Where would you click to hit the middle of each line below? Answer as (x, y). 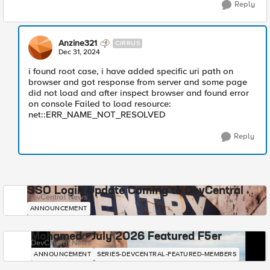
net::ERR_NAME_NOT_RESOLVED (97, 115)
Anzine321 (78, 43)
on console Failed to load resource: (100, 104)
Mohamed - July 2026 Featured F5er (126, 237)
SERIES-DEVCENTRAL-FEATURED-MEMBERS (167, 254)
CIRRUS (127, 43)
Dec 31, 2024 (79, 52)
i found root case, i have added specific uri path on (131, 71)
